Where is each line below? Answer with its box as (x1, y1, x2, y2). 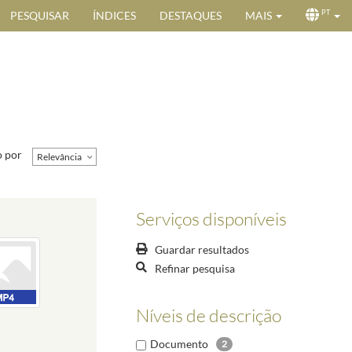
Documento (150, 336, 208, 350)
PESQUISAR (10, 9, 69, 22)
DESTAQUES (159, 9, 222, 22)
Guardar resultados (155, 243, 249, 257)
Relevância (37, 150, 82, 163)
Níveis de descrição (136, 303, 281, 326)
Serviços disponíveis (136, 207, 287, 229)
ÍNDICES (93, 9, 136, 22)
